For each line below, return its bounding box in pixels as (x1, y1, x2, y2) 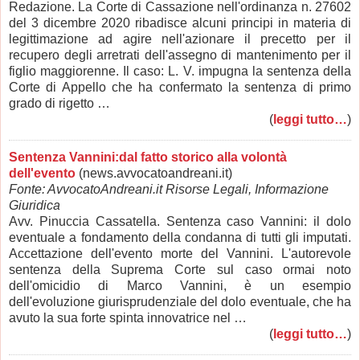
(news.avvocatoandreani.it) (76, 166, 232, 180)
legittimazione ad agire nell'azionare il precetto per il (9, 31, 351, 46)
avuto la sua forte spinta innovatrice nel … (9, 310, 253, 325)
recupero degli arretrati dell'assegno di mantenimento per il (9, 47, 351, 62)
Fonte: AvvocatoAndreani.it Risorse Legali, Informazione (9, 182, 329, 196)
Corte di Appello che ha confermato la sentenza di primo (9, 80, 351, 94)
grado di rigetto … (9, 96, 117, 110)
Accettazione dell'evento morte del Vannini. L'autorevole (9, 246, 351, 260)
